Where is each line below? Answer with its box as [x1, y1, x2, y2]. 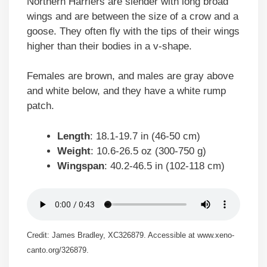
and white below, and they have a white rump [27, 85, 226, 97]
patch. [27, 100, 54, 112]
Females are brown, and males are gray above [27, 70, 234, 82]
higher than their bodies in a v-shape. [27, 40, 195, 52]
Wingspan [57, 160, 104, 172]
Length [57, 130, 90, 142]
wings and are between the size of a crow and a [27, 10, 238, 22]
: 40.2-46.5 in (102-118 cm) [104, 160, 225, 172]
